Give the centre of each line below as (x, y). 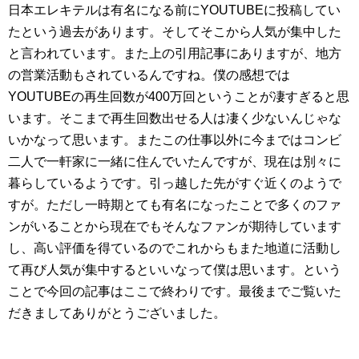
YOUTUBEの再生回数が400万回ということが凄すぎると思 (179, 96)
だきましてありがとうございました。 (117, 313)
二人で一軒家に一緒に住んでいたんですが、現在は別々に (175, 161)
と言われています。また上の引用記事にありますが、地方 (175, 53)
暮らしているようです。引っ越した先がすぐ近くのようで (175, 183)
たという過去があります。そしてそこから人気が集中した (175, 31)
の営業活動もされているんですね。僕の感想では (149, 75)
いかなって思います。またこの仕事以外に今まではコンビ (175, 139)
